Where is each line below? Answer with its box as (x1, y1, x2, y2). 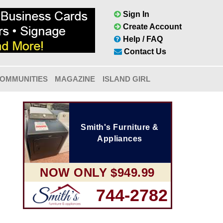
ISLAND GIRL (102, 75, 150, 83)
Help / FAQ (121, 35, 163, 43)
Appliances (97, 134, 142, 143)
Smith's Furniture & (81, 123, 159, 131)
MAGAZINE (55, 75, 96, 83)
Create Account (121, 22, 182, 31)
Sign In (121, 10, 149, 18)
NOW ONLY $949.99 (40, 166, 155, 179)
